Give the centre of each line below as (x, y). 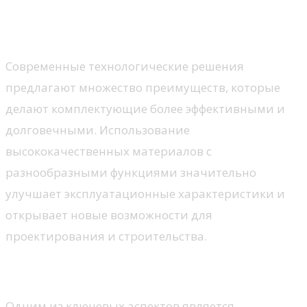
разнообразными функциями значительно (131, 172)
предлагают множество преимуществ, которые (143, 87)
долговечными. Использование (98, 130)
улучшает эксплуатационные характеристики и (145, 193)
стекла (37, 30)
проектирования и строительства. (106, 236)
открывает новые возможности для (109, 214)
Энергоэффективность (89, 271)
